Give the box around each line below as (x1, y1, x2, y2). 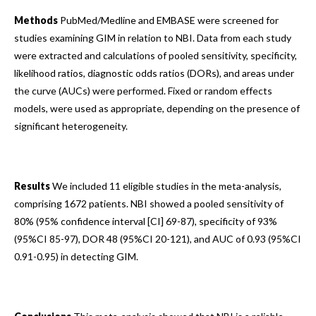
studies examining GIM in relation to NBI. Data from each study (14, 32, 291, 44)
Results (14, 180, 50, 192)
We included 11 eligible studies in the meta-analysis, (50, 180, 281, 192)
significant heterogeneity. (14, 120, 128, 132)
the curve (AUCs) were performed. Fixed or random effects (14, 85, 272, 97)
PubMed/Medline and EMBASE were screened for (58, 14, 279, 26)
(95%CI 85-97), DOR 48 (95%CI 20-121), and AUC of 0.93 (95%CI (14, 233, 301, 245)
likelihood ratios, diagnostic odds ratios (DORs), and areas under (14, 67, 294, 79)
